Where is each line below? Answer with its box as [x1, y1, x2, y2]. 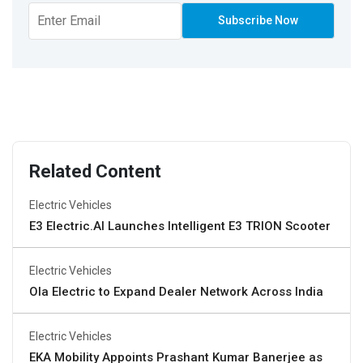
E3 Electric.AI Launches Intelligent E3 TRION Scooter [29, 219, 331, 234]
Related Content [29, 161, 161, 182]
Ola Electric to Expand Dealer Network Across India [29, 284, 323, 300]
